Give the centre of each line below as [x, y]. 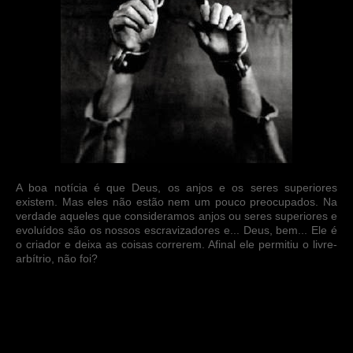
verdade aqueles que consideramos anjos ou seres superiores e [176, 216]
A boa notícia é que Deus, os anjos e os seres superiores [176, 188]
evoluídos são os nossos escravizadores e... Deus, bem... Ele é [176, 230]
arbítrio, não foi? [57, 258]
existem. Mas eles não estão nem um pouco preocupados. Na [176, 202]
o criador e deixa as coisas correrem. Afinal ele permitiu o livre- [176, 244]
